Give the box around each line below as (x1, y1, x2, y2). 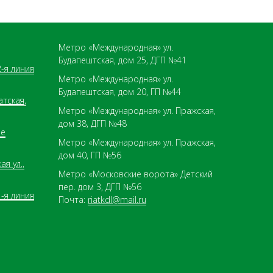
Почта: (58, 193, 88, 205)
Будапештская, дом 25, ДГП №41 (58, 54, 186, 66)
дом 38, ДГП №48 (58, 117, 127, 129)
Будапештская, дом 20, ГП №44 (58, 85, 181, 97)
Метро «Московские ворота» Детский (58, 168, 213, 180)
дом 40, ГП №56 (58, 149, 121, 161)
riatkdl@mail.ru (88, 193, 146, 205)
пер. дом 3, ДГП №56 (58, 180, 141, 193)
